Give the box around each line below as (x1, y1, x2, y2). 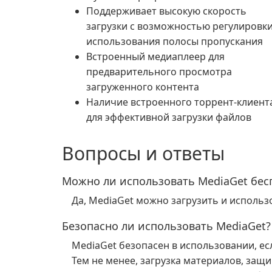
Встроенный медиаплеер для (86, 50, 225, 63)
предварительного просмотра (86, 65, 232, 78)
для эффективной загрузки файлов (86, 110, 251, 124)
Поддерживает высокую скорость (86, 4, 246, 18)
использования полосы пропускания (86, 35, 263, 48)
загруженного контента (86, 80, 199, 93)
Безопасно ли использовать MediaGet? (62, 219, 271, 233)
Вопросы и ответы (62, 141, 225, 166)
